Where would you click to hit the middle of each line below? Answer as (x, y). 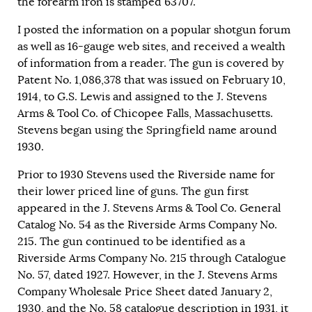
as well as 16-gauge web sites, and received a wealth (151, 47)
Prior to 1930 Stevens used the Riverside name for (146, 175)
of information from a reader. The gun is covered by (150, 64)
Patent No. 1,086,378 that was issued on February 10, (151, 80)
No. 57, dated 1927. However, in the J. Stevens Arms (147, 275)
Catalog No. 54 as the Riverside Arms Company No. (147, 225)
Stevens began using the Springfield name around (147, 131)
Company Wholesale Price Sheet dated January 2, (145, 292)
